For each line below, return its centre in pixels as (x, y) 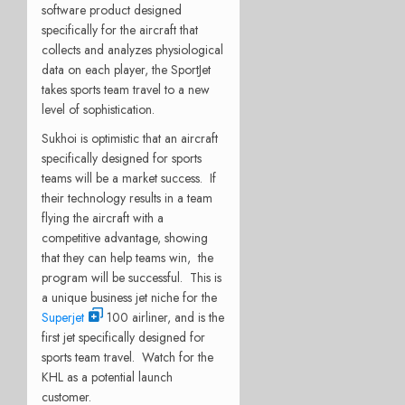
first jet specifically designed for (123, 337)
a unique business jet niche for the (129, 297)
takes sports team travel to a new (126, 89)
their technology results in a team (127, 198)
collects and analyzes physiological (132, 49)
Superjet (63, 317)
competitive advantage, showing (125, 237)
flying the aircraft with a (103, 217)
